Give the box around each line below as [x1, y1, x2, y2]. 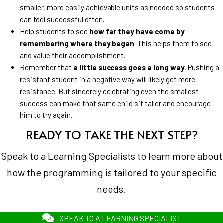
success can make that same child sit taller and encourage [20, 98, 211, 108]
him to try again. [20, 110, 72, 119]
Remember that [20, 62, 73, 72]
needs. [97, 182, 126, 195]
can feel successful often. [20, 14, 104, 24]
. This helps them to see [134, 38, 212, 48]
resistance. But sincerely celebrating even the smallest [20, 86, 199, 96]
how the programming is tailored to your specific [6, 166, 217, 178]
